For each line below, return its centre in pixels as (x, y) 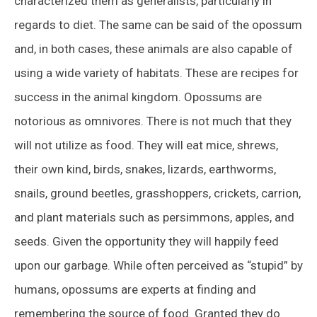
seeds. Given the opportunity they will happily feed (146, 241)
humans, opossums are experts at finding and (135, 289)
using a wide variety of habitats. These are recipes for (156, 73)
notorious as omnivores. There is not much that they (153, 121)
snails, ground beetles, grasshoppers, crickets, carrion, (157, 193)
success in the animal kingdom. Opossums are (138, 97)
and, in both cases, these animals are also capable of (154, 48)
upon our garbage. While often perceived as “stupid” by (158, 265)
